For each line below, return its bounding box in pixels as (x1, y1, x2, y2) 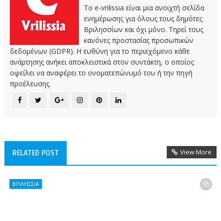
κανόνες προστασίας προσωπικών (83, 35, 193, 45)
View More (180, 147, 212, 156)
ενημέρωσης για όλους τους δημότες (83, 13, 202, 23)
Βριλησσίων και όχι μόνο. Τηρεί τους (83, 24, 203, 34)
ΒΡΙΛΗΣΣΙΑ (12, 180, 39, 187)
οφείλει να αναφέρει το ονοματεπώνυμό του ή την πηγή (9, 68, 192, 77)
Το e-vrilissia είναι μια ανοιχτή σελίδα (83, 2, 204, 12)
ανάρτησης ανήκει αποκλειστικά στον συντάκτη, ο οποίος (9, 57, 194, 67)
